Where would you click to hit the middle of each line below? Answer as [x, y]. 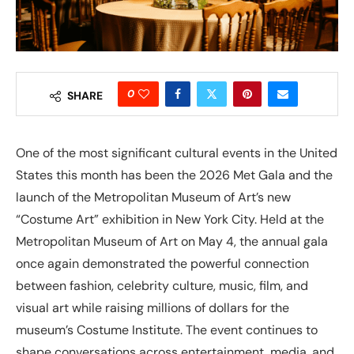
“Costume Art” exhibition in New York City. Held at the [170, 220]
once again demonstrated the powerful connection [162, 264]
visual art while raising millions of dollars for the [153, 308]
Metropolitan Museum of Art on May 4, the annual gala [172, 242]
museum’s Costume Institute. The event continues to [167, 330]
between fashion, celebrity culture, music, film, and [162, 286]
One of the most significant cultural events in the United [177, 153]
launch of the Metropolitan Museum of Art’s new [153, 198]
